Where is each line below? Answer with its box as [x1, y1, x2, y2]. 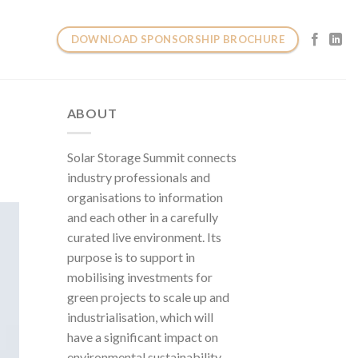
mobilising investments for [66, 268, 213, 284]
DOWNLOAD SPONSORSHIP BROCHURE [70, 33, 284, 46]
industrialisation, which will [66, 308, 213, 324]
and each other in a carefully [66, 209, 218, 225]
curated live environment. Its [66, 229, 221, 245]
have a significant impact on [66, 328, 218, 344]
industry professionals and [66, 169, 210, 185]
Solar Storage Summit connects [66, 149, 237, 165]
